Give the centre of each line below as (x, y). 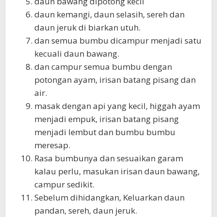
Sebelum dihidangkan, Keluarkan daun (109, 198)
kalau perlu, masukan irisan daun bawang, (117, 171)
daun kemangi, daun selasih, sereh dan (109, 15)
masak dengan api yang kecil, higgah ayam (117, 106)
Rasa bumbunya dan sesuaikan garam (109, 158)
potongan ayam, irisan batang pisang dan (115, 80)
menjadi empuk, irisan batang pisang (107, 119)
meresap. (52, 145)
